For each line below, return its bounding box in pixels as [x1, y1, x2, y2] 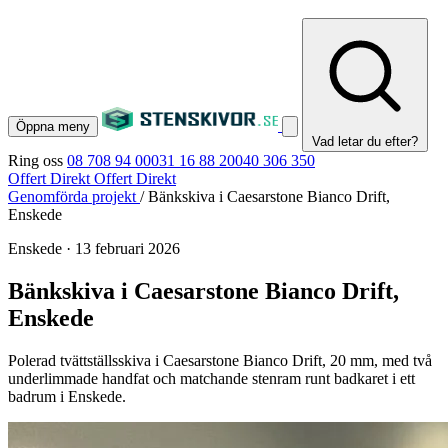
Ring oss [8, 152, 63, 169]
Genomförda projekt [8, 188, 140, 205]
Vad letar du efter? [312, 134, 418, 149]
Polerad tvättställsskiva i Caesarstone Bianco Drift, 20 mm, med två [8, 351, 432, 369]
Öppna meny [16, 119, 90, 134]
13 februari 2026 [75, 240, 180, 257]
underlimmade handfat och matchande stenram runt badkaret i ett [8, 369, 415, 387]
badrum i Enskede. [8, 387, 126, 405]
